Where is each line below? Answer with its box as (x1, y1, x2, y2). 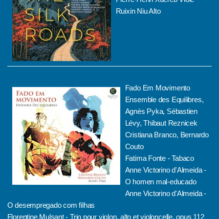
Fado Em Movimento (125, 84, 190, 92)
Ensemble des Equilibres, (125, 95, 204, 104)
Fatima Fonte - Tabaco (125, 154, 195, 162)
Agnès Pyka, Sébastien (125, 107, 198, 115)
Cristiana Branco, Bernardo (125, 131, 209, 139)
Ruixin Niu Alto (115, 7, 161, 15)
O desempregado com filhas (7, 201, 95, 209)
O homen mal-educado (125, 177, 197, 186)
